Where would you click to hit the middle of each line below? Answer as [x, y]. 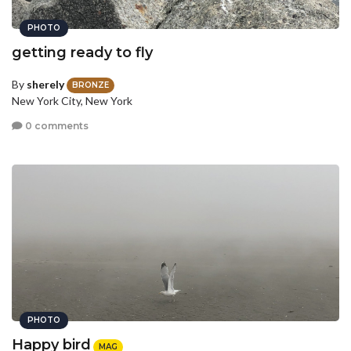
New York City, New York [72, 101]
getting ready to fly [82, 52]
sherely [45, 84]
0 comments [56, 125]
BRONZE [90, 85]
